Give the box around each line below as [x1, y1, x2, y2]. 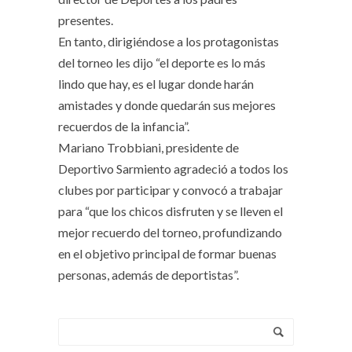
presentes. [58, 13, 113, 28]
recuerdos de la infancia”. [58, 119, 189, 134]
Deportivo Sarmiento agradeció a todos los [58, 161, 288, 177]
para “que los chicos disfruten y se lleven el [58, 203, 283, 219]
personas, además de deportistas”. [58, 267, 239, 283]
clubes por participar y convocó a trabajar [58, 182, 283, 198]
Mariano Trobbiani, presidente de [58, 140, 239, 156]
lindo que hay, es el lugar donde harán [58, 76, 254, 92]
